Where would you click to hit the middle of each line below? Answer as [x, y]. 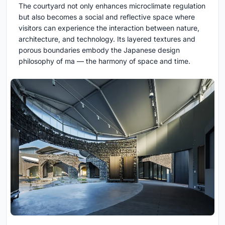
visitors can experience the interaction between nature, [109, 28]
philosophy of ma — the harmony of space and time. [104, 61]
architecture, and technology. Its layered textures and [107, 39]
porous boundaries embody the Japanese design [99, 50]
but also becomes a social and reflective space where [107, 17]
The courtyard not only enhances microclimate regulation [112, 6]
